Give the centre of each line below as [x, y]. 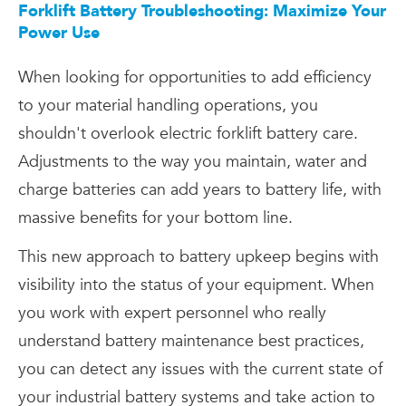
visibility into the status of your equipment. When [196, 285]
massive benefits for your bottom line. [155, 218]
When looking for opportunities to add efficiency [195, 78]
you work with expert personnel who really [172, 314]
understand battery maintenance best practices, [191, 342]
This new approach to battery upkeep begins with [198, 257]
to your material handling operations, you [168, 106]
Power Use [59, 34]
